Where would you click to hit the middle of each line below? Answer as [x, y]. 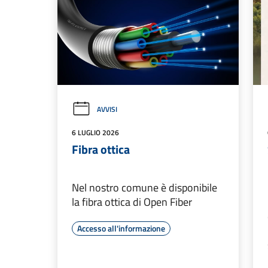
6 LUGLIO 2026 [95, 133]
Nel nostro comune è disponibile [144, 188]
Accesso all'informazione [121, 229]
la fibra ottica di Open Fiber [132, 202]
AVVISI [107, 109]
